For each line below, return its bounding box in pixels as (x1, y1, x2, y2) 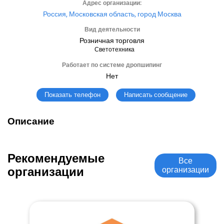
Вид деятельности (84, 26, 140, 33)
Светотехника (94, 46, 134, 53)
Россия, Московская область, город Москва (42, 10, 181, 18)
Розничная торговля (79, 36, 144, 44)
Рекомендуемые (7, 151, 104, 165)
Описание (7, 116, 54, 127)
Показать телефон (44, 91, 100, 98)
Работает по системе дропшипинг (62, 61, 162, 68)
